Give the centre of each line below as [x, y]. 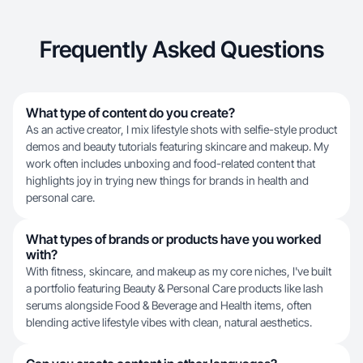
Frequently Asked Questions [181, 49]
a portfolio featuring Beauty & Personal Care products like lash [175, 288]
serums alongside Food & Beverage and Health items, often [169, 305]
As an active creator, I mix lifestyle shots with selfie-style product [181, 129]
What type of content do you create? [130, 113]
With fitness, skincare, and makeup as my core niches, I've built [179, 271]
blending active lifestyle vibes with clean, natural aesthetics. [169, 322]
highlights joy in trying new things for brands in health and [167, 180]
